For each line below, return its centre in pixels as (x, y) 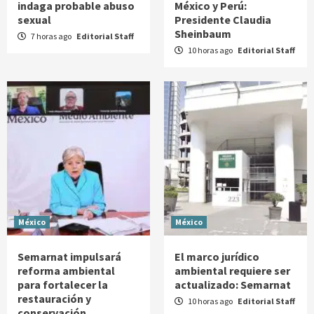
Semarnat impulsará (69, 256)
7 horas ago (51, 36)
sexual (34, 19)
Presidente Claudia (223, 19)
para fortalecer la (63, 284)
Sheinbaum (203, 33)
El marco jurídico (217, 256)
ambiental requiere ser (232, 270)
